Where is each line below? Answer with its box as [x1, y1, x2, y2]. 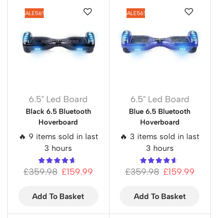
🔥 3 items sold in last [120, 131, 200, 141]
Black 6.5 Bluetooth [25, 107, 91, 116]
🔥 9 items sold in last [18, 131, 98, 141]
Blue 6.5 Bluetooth [129, 107, 191, 116]
